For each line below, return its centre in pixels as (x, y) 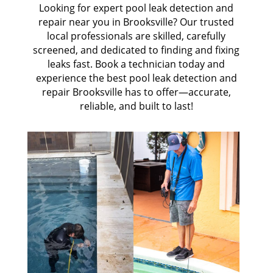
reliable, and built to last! (136, 106)
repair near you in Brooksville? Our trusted (136, 22)
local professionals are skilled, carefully (136, 36)
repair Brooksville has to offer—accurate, (136, 92)
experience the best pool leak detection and (136, 78)
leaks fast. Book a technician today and (136, 64)
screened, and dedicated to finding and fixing (136, 50)
